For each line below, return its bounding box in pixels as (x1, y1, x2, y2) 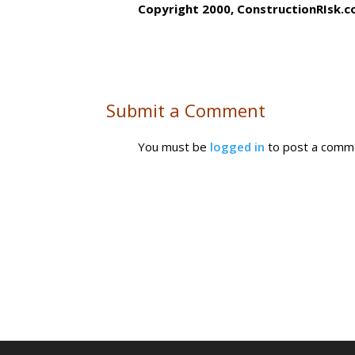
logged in (210, 139, 265, 155)
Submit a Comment (106, 98, 266, 122)
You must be (138, 139, 211, 155)
